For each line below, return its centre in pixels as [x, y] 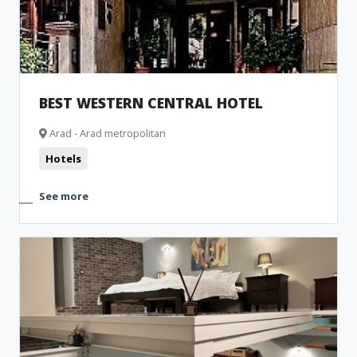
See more [64, 196]
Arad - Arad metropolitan [106, 133]
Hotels [63, 159]
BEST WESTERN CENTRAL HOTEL [151, 103]
